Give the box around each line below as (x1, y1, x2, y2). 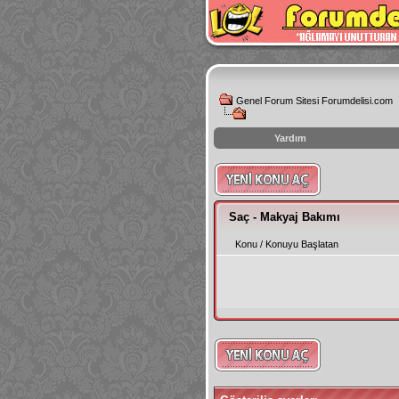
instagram (214, 162, 265, 175)
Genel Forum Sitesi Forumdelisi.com (236, 95, 393, 106)
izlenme (214, 175, 254, 189)
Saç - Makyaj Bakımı (229, 210, 340, 224)
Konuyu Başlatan (265, 239, 338, 249)
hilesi (214, 189, 240, 202)
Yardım (274, 133, 306, 143)
